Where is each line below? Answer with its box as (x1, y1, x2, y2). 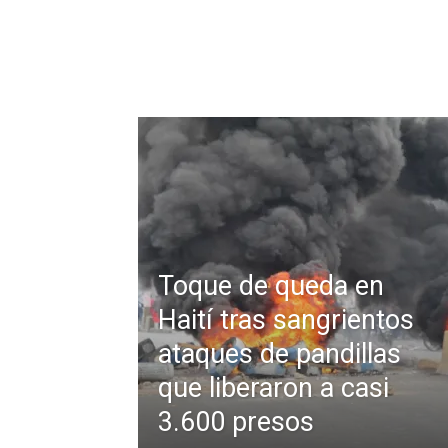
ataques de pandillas (158, 338, 401, 370)
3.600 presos (158, 406, 314, 438)
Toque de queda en (158, 270, 384, 302)
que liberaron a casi (158, 372, 389, 404)
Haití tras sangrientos (158, 304, 414, 336)
